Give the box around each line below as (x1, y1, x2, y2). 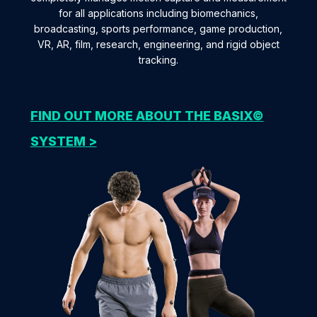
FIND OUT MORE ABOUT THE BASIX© (30, 108, 264, 123)
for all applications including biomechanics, (58, 6, 258, 19)
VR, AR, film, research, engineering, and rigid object (37, 38, 279, 50)
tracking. (138, 53, 178, 66)
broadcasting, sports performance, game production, (34, 22, 283, 35)
